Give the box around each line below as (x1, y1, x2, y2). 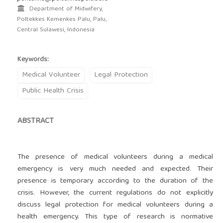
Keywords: (17, 54, 49, 66)
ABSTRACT (17, 114, 54, 129)
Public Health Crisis (21, 85, 84, 98)
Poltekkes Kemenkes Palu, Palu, (16, 14, 107, 26)
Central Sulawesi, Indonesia (16, 24, 95, 36)
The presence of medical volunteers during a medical (17, 151, 214, 164)
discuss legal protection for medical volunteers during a (17, 199, 214, 212)
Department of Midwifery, (27, 3, 103, 15)
